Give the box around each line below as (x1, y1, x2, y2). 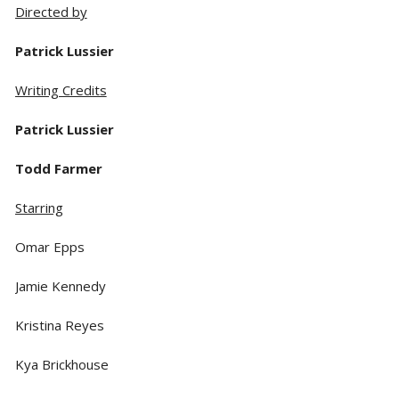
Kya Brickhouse (14, 354, 109, 373)
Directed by (14, 2, 87, 20)
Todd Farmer (14, 159, 102, 177)
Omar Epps (14, 237, 85, 256)
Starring (14, 198, 63, 216)
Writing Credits (14, 80, 107, 99)
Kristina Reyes (14, 315, 104, 334)
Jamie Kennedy (14, 276, 106, 295)
